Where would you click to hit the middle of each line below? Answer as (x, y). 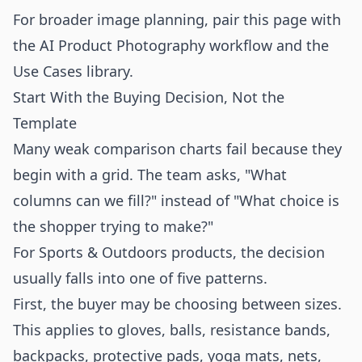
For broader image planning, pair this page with (177, 19)
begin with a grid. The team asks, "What (150, 175)
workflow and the (267, 45)
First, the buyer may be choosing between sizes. (177, 304)
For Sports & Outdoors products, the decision (169, 252)
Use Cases (48, 71)
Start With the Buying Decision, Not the (149, 97)
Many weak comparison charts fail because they (177, 149)
